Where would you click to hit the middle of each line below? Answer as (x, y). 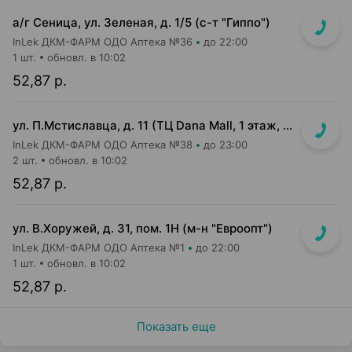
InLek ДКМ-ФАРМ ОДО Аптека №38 (103, 145)
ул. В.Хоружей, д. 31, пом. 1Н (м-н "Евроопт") (143, 228)
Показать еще (176, 326)
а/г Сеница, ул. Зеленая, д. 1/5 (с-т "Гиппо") (141, 22)
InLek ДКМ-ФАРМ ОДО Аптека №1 (99, 247)
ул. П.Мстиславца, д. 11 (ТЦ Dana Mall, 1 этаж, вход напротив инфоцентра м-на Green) (288, 125)
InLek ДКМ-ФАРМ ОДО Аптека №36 (103, 42)
